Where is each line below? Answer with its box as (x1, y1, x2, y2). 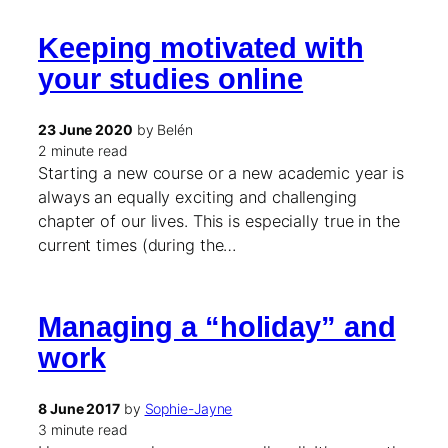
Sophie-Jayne (144, 399, 233, 417)
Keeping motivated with (38, 32, 364, 65)
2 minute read (38, 141, 128, 159)
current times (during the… (38, 234, 237, 255)
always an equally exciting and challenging (38, 186, 357, 207)
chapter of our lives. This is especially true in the (38, 210, 400, 231)
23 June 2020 (38, 120, 133, 138)
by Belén (132, 120, 193, 138)
